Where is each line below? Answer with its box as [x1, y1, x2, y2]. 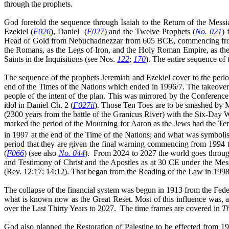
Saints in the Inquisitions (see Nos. [4, 54, 117, 63]
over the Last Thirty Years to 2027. [4, 203, 116, 213]
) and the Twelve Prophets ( [104, 27, 195, 36]
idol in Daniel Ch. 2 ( [4, 100, 73, 109]
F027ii [73, 100, 95, 109]
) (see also [24, 148, 59, 157]
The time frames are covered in [120, 203, 222, 213]
